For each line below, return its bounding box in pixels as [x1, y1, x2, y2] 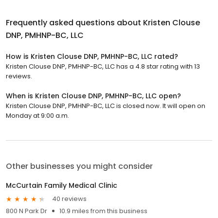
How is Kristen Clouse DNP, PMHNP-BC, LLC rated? [6, 51, 178, 61]
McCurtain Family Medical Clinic [6, 180, 117, 190]
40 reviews [52, 194, 87, 204]
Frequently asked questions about [6, 17, 143, 28]
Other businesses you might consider [6, 160, 153, 172]
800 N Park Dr [6, 206, 47, 216]
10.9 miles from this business [59, 206, 147, 216]
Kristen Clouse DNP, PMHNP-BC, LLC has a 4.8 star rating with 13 [6, 61, 200, 71]
